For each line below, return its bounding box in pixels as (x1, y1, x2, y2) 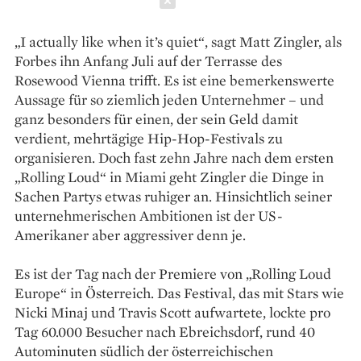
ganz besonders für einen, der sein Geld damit (15, 109, 298, 128)
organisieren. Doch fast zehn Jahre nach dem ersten (15, 147, 334, 167)
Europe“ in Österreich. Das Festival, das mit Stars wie (15, 283, 344, 302)
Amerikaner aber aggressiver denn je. (15, 225, 246, 244)
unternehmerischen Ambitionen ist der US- (15, 205, 283, 225)
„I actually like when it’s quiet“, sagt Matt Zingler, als (15, 31, 342, 51)
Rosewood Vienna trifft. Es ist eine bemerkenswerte (15, 70, 334, 89)
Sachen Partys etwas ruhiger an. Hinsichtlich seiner (15, 186, 332, 205)
